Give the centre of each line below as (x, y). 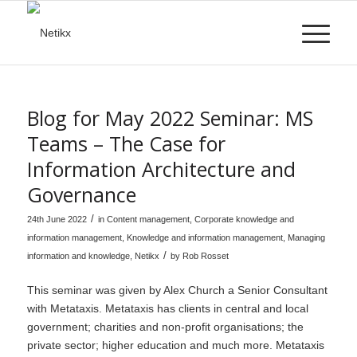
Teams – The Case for (126, 143)
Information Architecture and (161, 169)
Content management (148, 219)
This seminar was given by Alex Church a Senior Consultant (177, 290)
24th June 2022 (57, 219)
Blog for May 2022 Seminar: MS (170, 118)
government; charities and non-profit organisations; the (165, 326)
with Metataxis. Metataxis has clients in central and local (167, 308)
